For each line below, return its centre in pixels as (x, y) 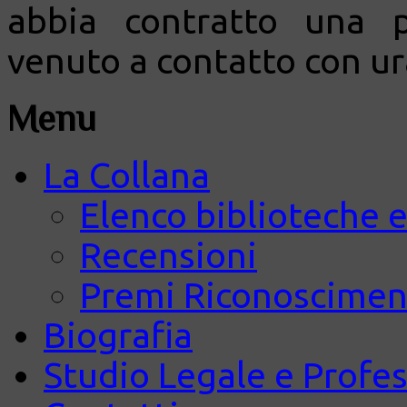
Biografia (118, 335)
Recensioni (169, 255)
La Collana (127, 175)
